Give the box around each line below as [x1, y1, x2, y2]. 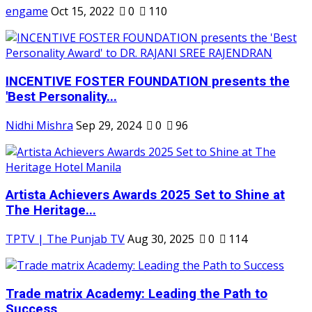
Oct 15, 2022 [51, 3, 114, 19]
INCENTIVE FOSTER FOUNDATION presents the [6, 73, 290, 89]
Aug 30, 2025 [127, 231, 194, 247]
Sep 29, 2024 [76, 117, 141, 133]
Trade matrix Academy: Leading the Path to [6, 286, 267, 302]
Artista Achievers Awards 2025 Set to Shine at [6, 187, 285, 203]
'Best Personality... [6, 88, 117, 104]
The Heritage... [6, 203, 96, 219]
